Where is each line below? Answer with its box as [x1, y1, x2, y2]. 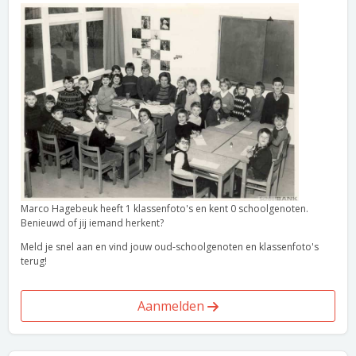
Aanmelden [137, 297, 207, 315]
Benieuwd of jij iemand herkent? [21, 216, 164, 230]
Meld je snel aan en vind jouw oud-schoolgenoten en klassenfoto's [21, 240, 319, 253]
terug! [21, 254, 47, 268]
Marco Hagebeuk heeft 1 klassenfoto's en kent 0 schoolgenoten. [21, 202, 308, 215]
